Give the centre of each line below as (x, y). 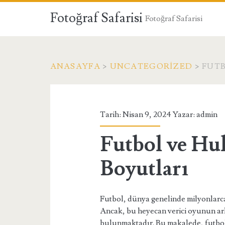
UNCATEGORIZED (151, 66)
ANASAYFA (75, 66)
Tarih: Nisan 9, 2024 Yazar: (148, 115)
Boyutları (144, 169)
